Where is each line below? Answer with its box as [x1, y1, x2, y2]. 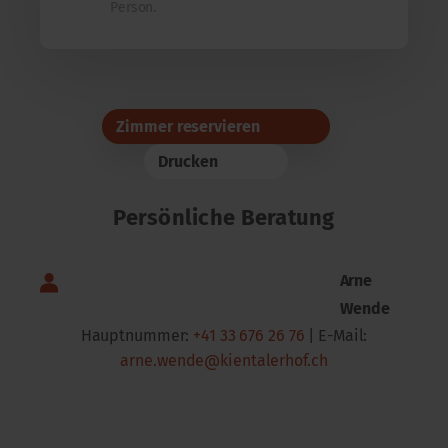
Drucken [158, 151, 218, 171]
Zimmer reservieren [116, 116, 260, 136]
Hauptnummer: [80, 325, 194, 345]
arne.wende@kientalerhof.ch [120, 350, 328, 370]
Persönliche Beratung [113, 203, 335, 231]
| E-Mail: [304, 325, 368, 345]
